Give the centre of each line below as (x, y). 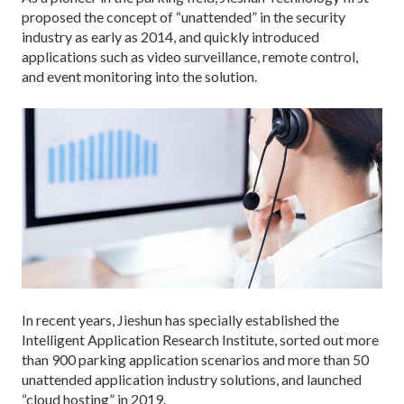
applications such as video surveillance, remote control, (190, 56)
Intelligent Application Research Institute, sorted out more (200, 339)
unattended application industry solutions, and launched (192, 379)
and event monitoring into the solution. (139, 76)
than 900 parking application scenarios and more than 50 (195, 359)
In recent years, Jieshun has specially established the (180, 319)
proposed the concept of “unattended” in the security (184, 16)
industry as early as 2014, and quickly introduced (170, 36)
